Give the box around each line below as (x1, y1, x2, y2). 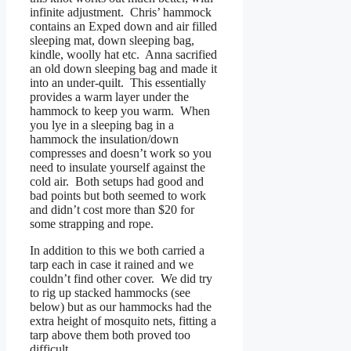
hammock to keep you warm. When (30, 104, 210, 118)
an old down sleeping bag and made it (30, 62, 217, 76)
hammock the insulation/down (30, 132, 179, 147)
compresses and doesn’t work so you (30, 147, 212, 161)
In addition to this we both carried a (30, 244, 204, 258)
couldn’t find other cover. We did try (30, 272, 212, 286)
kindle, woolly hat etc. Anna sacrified (30, 48, 217, 62)
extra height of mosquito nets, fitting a (30, 314, 216, 328)
